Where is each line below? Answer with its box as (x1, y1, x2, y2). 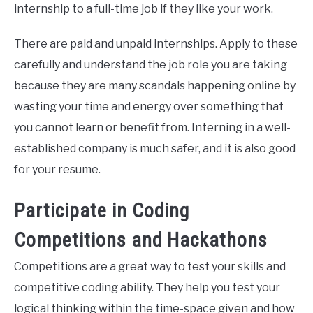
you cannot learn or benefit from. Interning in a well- (14, 120, 291, 134)
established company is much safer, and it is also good (14, 141, 296, 155)
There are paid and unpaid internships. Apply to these (14, 36, 298, 50)
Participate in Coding (14, 198, 189, 222)
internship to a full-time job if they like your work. (14, 1, 273, 15)
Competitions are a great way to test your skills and (14, 259, 286, 273)
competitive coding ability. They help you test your (14, 280, 280, 294)
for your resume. (14, 162, 101, 176)
